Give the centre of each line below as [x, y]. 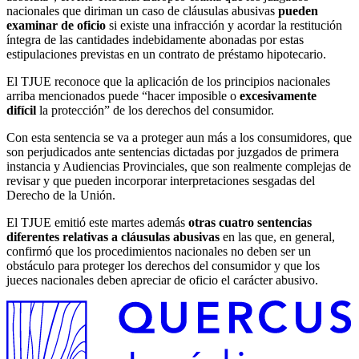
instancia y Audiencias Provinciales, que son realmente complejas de [179, 166]
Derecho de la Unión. [61, 195]
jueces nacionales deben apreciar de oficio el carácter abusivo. [162, 280]
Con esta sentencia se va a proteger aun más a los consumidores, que [179, 137]
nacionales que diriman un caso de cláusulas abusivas [142, 10]
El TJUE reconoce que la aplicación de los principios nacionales [168, 81]
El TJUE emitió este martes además [97, 222]
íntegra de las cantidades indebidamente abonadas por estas [155, 39]
